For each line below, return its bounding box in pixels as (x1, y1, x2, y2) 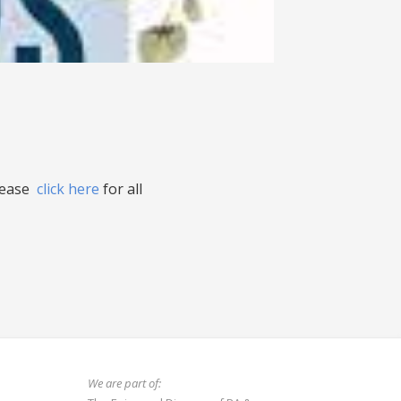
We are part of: (87, 374, 161, 391)
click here (36, 178, 99, 199)
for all (98, 178, 142, 199)
